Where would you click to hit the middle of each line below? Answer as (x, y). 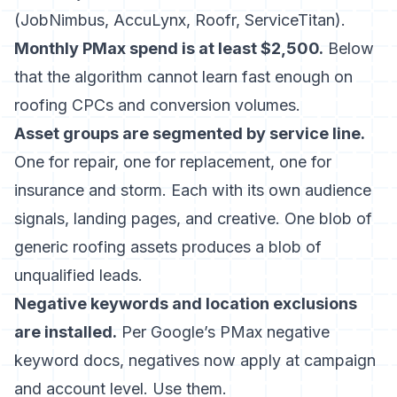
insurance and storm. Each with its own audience (193, 190)
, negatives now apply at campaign (248, 360)
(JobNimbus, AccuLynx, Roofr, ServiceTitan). (180, 20)
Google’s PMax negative (240, 332)
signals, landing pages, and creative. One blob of (193, 218)
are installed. (66, 332)
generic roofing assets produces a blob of (168, 247)
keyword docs (67, 360)
